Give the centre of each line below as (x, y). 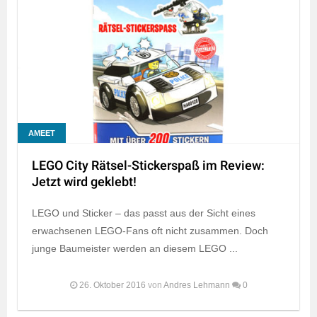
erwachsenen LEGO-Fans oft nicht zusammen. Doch (150, 230)
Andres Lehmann (196, 285)
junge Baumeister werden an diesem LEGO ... (135, 248)
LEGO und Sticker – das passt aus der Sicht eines (144, 213)
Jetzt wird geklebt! (84, 182)
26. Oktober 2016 (112, 285)
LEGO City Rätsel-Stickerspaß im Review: (148, 166)
